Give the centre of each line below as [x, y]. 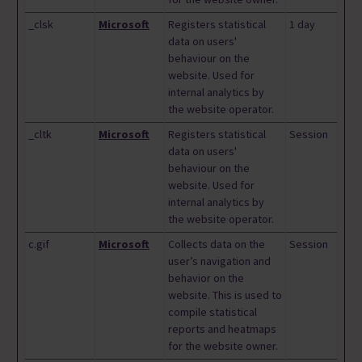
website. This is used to [225, 295]
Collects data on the [217, 244]
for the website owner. [223, 346]
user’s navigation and [219, 261]
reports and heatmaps [222, 329]
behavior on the [206, 278]
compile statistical [213, 312]
